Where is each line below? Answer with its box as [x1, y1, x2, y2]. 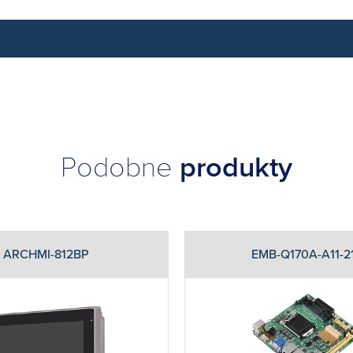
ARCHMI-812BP [3, 247, 89, 262]
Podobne [61, 150, 180, 184]
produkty [180, 150, 292, 184]
